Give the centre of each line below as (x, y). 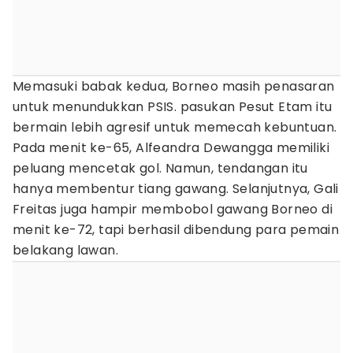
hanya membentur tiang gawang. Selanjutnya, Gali (176, 189)
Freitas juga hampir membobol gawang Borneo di (173, 209)
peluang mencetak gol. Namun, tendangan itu (160, 168)
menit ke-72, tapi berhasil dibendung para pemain (176, 230)
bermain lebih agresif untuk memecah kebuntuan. (175, 127)
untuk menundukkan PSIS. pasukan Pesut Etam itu (173, 107)
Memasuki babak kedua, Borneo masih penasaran (174, 86)
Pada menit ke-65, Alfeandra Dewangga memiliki (171, 148)
